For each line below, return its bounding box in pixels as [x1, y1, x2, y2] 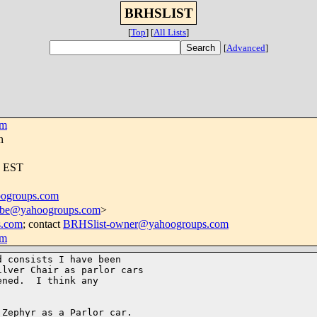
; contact [23, 218, 63, 230]
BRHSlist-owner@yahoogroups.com [63, 218, 229, 230]
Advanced [226, 42, 265, 53]
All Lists [154, 27, 186, 38]
